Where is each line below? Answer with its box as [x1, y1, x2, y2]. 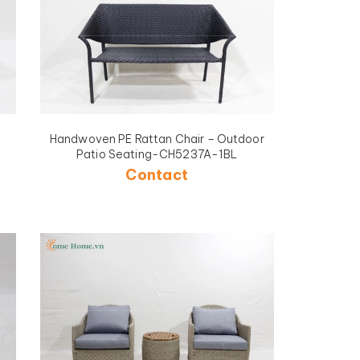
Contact [125, 166, 189, 185]
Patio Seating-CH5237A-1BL [76, 146, 238, 162]
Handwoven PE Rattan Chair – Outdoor [49, 131, 264, 146]
